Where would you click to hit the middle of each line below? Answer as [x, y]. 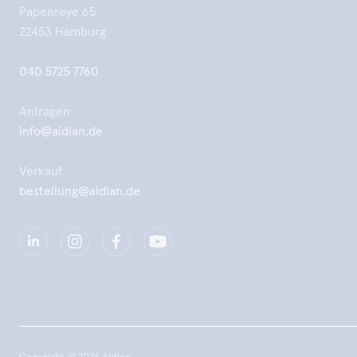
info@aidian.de [61, 131]
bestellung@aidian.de [80, 191]
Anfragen [45, 112]
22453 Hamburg [63, 32]
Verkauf [41, 171]
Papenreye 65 [57, 12]
